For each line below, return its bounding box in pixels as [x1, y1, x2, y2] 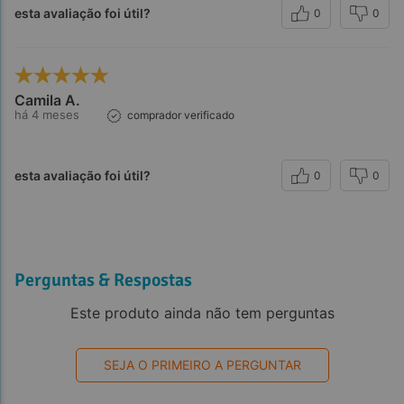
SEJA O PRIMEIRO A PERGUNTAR [103, 357, 301, 373]
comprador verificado [127, 107, 234, 122]
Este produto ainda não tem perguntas [69, 304, 335, 323]
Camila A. [14, 91, 80, 110]
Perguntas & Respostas [14, 268, 192, 291]
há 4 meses [14, 107, 79, 123]
